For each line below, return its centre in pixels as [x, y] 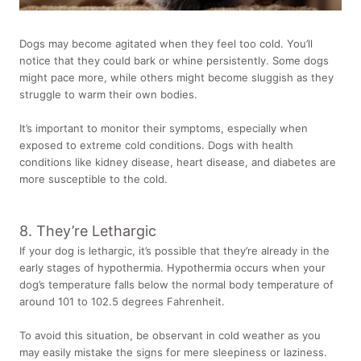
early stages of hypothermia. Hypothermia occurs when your [172, 268]
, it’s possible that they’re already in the [231, 251]
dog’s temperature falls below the [106, 285]
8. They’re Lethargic [88, 231]
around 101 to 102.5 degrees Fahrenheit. [122, 302]
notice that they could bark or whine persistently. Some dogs [174, 60]
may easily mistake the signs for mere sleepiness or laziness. [173, 353]
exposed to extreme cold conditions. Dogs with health [156, 145]
